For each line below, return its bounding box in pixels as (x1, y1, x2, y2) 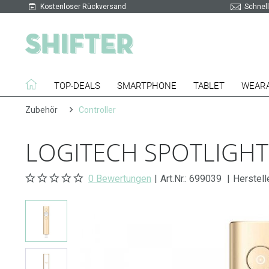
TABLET (193, 80, 225, 91)
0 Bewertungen (88, 173, 151, 184)
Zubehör (25, 105, 58, 115)
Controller (79, 105, 116, 115)
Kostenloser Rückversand (40, 2, 126, 11)
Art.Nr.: (160, 173, 189, 184)
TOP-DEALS (54, 80, 100, 91)
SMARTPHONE (117, 80, 177, 91)
